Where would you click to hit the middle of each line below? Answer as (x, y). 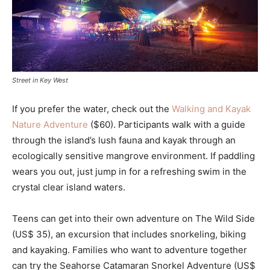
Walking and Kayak (211, 108)
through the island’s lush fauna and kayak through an (124, 140)
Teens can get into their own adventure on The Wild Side (133, 218)
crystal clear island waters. (69, 187)
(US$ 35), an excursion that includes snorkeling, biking (129, 234)
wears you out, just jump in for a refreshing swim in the (129, 171)
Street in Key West (40, 80)
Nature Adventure (50, 124)
